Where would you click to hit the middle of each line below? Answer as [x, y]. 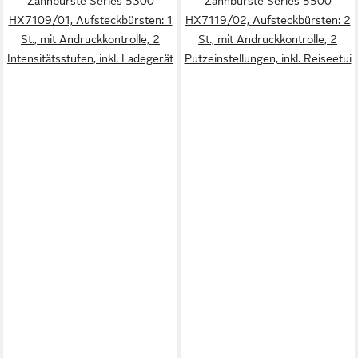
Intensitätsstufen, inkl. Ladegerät [90, 59]
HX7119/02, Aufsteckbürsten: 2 [268, 20]
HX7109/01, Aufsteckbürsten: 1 [90, 20]
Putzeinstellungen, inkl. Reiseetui [268, 59]
